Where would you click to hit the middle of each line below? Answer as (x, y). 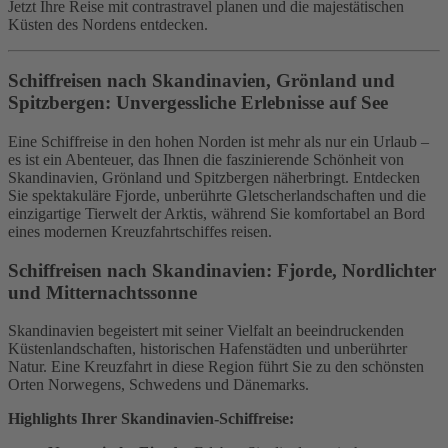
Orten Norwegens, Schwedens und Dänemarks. (158, 385)
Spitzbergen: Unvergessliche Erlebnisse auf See (198, 103)
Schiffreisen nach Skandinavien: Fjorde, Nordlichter (222, 270)
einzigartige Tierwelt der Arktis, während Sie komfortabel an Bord (216, 213)
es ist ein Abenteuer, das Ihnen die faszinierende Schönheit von (206, 159)
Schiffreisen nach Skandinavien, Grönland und (201, 81)
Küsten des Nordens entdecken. (108, 24)
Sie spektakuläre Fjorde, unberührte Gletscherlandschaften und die (217, 195)
